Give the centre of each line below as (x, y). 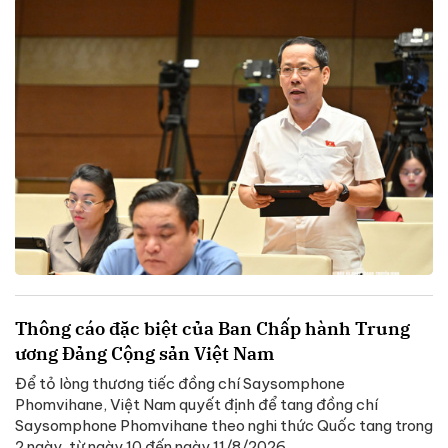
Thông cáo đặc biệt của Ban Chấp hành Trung (212, 328)
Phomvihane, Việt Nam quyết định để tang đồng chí (196, 404)
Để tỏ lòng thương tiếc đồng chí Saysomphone (180, 383)
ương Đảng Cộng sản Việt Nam (144, 353)
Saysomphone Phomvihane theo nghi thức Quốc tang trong (224, 425)
